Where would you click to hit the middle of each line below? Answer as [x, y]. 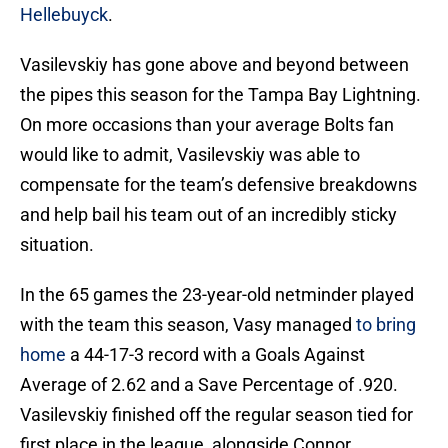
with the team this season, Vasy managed [188, 325]
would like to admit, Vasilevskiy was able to [190, 155]
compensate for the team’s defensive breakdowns [218, 185]
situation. [57, 245]
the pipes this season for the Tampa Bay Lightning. [220, 95]
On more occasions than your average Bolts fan [207, 125]
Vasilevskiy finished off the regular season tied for [216, 415]
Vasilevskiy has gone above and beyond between [214, 65]
